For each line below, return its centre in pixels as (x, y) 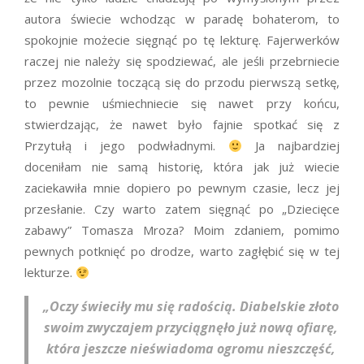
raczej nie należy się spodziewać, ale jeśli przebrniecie (182, 61)
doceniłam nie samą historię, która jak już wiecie (182, 167)
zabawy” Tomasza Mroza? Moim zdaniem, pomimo (182, 230)
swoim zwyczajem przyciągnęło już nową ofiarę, (191, 328)
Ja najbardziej (291, 146)
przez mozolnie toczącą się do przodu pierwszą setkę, (182, 82)
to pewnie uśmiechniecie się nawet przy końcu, (182, 104)
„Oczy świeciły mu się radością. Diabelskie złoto (191, 307)
